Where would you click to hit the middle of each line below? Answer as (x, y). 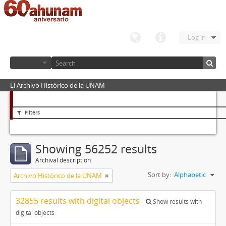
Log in (197, 37)
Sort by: (159, 175)
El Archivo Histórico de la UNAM (58, 85)
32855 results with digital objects (79, 201)
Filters (32, 112)
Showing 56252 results (96, 149)
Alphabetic (190, 175)
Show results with (177, 202)
